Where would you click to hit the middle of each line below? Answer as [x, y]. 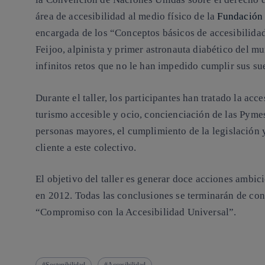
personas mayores [74, 131]
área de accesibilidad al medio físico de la [127, 17]
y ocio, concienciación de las [175, 114]
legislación [236, 131]
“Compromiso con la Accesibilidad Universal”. [136, 212]
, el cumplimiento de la [162, 131]
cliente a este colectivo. [86, 147]
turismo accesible [73, 114]
